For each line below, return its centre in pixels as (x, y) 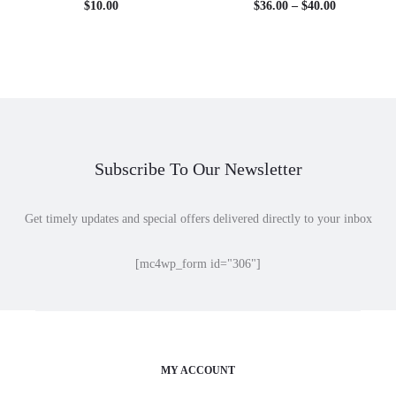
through (357, 84)
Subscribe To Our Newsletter (198, 168)
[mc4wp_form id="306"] (198, 263)
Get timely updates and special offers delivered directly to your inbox (198, 218)
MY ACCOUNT (198, 370)
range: (352, 31)
